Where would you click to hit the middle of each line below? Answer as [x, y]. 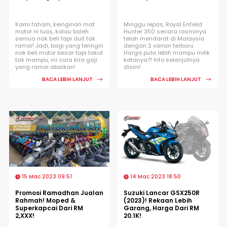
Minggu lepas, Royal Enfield [163, 24]
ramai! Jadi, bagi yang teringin [59, 45]
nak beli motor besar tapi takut [59, 52]
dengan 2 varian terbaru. [159, 45]
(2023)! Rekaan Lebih [158, 200]
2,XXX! [25, 215]
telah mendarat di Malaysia [164, 38]
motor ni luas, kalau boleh [52, 31]
